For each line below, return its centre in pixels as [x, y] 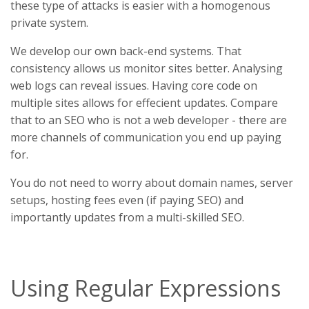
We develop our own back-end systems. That [126, 51]
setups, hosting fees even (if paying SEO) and [127, 200]
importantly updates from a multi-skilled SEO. [127, 217]
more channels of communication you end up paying [146, 137]
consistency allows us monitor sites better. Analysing [147, 68]
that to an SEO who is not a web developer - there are [149, 120]
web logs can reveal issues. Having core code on [134, 85]
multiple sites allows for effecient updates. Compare [144, 102]
